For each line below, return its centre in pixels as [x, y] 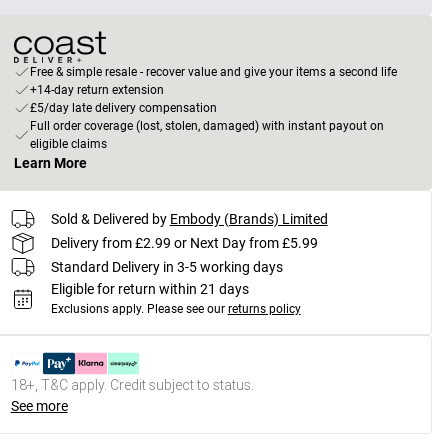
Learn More [50, 163]
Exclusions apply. [97, 309]
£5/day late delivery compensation [123, 108]
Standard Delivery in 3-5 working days [166, 266]
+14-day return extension [96, 90]
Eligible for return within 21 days [149, 289]
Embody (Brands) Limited [248, 218]
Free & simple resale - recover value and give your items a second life [213, 72]
